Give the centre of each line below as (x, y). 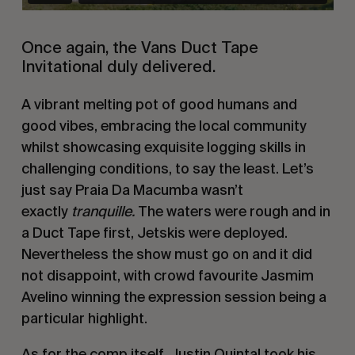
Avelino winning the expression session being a (174, 296)
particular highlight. (84, 318)
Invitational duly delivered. (118, 66)
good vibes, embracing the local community (164, 125)
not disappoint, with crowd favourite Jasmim (167, 275)
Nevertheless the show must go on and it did (166, 254)
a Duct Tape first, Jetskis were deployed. (154, 232)
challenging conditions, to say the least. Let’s (167, 168)
